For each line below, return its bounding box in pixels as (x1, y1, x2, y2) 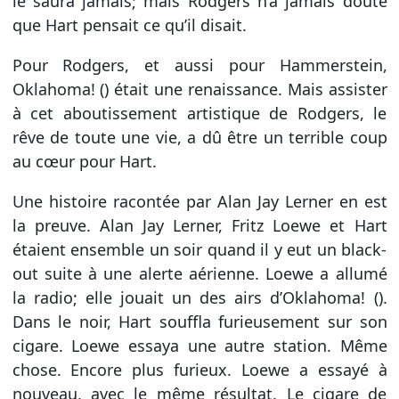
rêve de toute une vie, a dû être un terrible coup (12, 126, 387, 148)
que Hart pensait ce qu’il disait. (12, 13, 247, 36)
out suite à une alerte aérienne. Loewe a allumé (12, 262, 387, 284)
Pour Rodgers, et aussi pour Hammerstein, (12, 53, 387, 76)
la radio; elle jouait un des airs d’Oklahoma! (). (12, 286, 387, 308)
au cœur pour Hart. (12, 150, 157, 172)
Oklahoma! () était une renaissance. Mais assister (12, 77, 387, 100)
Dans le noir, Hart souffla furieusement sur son (12, 310, 387, 332)
